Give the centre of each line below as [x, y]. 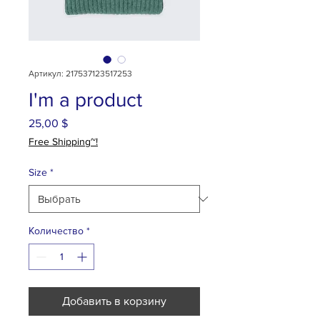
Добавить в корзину [114, 301]
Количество [56, 231]
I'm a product [85, 100]
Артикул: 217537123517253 [80, 74]
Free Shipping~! [63, 141]
